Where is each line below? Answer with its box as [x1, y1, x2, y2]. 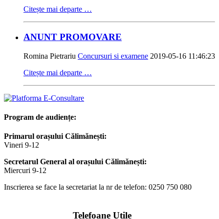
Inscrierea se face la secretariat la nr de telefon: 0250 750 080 [4, 183, 192, 192]
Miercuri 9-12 [4, 166, 46, 175]
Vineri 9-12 [4, 141, 39, 150]
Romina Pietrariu [23, 51, 78, 60]
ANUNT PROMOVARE [23, 32, 122, 43]
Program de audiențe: [4, 113, 76, 122]
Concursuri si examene [78, 51, 148, 60]
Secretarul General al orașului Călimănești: [4, 157, 147, 166]
